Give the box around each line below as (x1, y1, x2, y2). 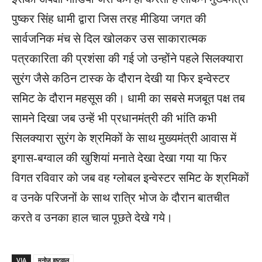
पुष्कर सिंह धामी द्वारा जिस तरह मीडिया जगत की (12, 12, 206, 26)
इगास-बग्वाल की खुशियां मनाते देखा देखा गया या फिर (12, 151, 227, 165)
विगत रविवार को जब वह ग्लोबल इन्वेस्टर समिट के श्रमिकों (12, 171, 249, 185)
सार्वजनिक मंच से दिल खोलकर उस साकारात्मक (12, 32, 206, 46)
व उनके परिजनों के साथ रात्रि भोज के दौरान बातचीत (12, 191, 229, 205)
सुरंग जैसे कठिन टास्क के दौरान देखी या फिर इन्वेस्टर (12, 72, 230, 85)
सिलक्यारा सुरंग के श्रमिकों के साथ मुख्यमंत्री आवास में (12, 132, 236, 145)
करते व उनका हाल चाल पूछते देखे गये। (12, 211, 173, 225)
